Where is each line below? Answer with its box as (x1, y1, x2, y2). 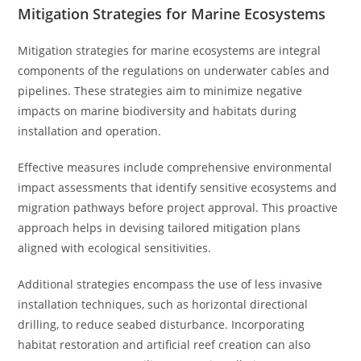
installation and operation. (18, 123, 162, 139)
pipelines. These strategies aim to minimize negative (18, 83, 303, 98)
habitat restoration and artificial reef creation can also (18, 337, 311, 352)
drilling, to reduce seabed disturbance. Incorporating (18, 317, 305, 332)
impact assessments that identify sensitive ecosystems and (18, 180, 338, 195)
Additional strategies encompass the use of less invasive (18, 276, 323, 292)
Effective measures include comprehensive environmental (18, 160, 333, 175)
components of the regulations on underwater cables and (18, 63, 330, 78)
